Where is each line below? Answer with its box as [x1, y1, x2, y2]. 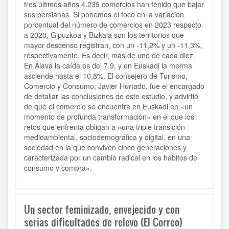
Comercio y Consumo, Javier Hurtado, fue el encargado [24, 81, 204, 91]
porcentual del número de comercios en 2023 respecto [24, 19, 201, 30]
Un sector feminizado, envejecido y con [24, 202, 179, 217]
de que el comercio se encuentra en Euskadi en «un [24, 101, 193, 112]
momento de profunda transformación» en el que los [24, 111, 194, 122]
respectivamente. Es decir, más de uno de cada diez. [24, 50, 195, 61]
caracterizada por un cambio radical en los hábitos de [24, 152, 197, 163]
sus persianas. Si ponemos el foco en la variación [24, 9, 184, 20]
